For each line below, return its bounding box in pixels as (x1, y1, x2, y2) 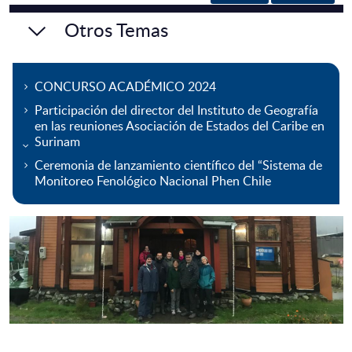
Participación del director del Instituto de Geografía (34, 101, 318, 119)
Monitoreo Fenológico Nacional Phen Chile (34, 172, 271, 190)
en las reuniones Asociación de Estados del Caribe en (34, 117, 324, 135)
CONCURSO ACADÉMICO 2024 (34, 78, 216, 96)
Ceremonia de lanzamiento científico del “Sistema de (34, 156, 322, 174)
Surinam (34, 133, 80, 151)
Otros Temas (64, 16, 168, 43)
